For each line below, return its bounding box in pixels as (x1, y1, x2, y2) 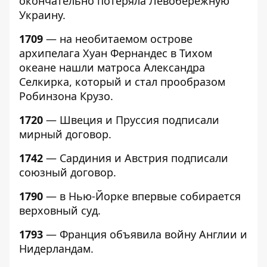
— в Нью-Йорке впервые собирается (43, 189, 241, 203)
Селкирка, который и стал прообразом (19, 74, 225, 89)
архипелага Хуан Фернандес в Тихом (19, 46, 212, 60)
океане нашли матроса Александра (19, 60, 205, 74)
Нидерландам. (19, 241, 94, 256)
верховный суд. (19, 203, 101, 218)
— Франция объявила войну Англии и (43, 227, 247, 241)
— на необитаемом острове (43, 32, 193, 46)
